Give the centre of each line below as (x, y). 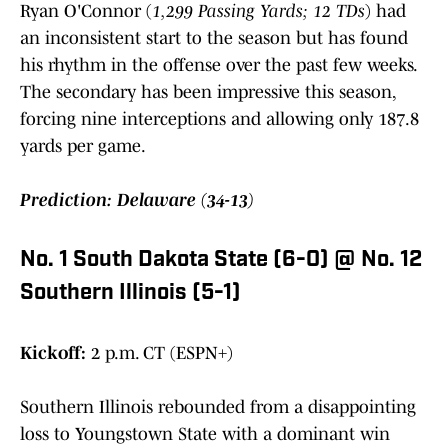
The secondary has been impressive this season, (207, 91)
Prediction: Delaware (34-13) (137, 199)
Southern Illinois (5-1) (130, 293)
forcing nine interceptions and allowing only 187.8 (219, 118)
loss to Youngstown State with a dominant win (205, 433)
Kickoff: (53, 352)
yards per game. (84, 145)
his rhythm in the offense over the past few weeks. (218, 64)
